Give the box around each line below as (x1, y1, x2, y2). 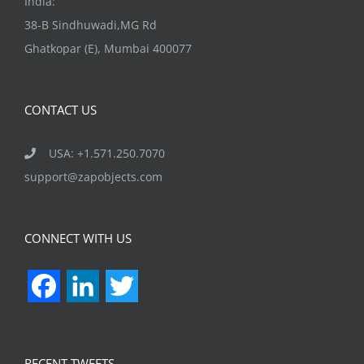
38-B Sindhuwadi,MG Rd (24, 16, 157, 32)
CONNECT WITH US (24, 229, 132, 246)
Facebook (60, 276, 119, 295)
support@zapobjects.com (24, 168, 162, 184)
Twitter (138, 276, 181, 295)
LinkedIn (99, 276, 150, 295)
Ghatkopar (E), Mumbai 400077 (24, 40, 192, 56)
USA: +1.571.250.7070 (36, 145, 165, 161)
